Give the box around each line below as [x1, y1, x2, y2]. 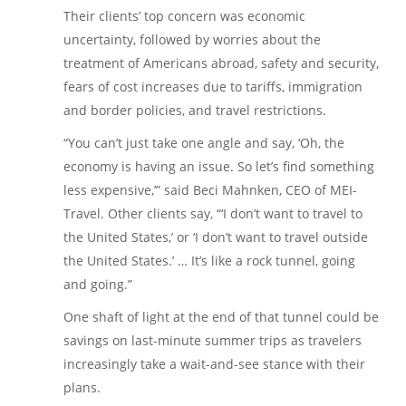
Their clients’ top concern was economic [63, 6, 305, 24]
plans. [63, 378, 101, 396]
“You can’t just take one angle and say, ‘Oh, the [63, 133, 344, 151]
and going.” [63, 275, 132, 293]
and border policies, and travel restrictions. [63, 101, 326, 119]
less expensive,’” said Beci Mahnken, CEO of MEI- [63, 180, 357, 198]
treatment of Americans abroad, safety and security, [63, 53, 379, 72]
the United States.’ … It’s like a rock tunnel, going [63, 251, 355, 269]
